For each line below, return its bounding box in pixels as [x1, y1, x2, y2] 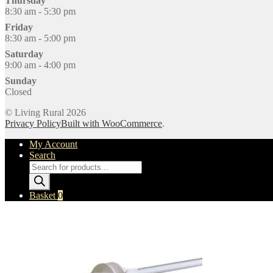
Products [29, 160, 62, 171]
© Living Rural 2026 [5, 107, 86, 118]
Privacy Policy [5, 118, 61, 129]
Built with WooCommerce [61, 118, 162, 129]
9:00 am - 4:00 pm [5, 59, 76, 70]
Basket [29, 190, 58, 200]
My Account [29, 138, 77, 149]
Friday [5, 21, 33, 32]
